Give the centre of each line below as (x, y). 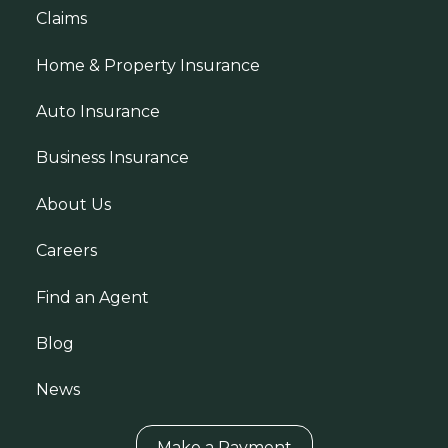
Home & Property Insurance (148, 65)
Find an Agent (92, 297)
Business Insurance (112, 158)
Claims (61, 19)
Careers (66, 251)
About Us (73, 204)
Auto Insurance (98, 111)
